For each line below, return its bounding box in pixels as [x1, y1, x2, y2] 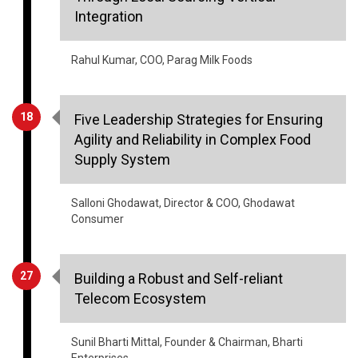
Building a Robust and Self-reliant [74, 224, 283, 241]
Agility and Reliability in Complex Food [74, 85, 311, 102]
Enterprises [71, 305, 129, 319]
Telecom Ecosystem [74, 244, 206, 261]
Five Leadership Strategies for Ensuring [74, 65, 323, 82]
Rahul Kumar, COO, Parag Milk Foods [71, 7, 253, 21]
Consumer [71, 166, 124, 180]
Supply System [74, 105, 170, 122]
